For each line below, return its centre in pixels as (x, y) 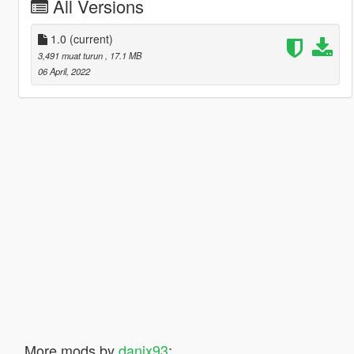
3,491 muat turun (71, 55)
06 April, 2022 (64, 71)
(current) (91, 38)
